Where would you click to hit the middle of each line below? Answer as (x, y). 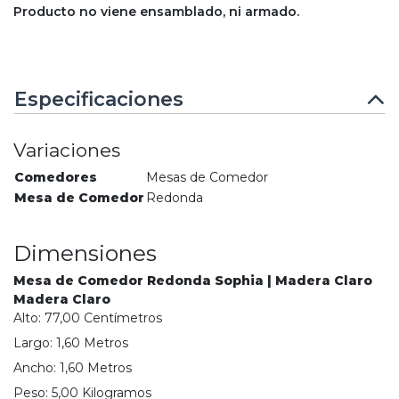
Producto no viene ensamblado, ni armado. (156, 12)
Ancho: (37, 368)
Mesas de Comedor (207, 178)
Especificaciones (99, 99)
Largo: (35, 343)
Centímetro (120, 318)
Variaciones (67, 151)
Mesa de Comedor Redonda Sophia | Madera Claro (193, 281)
